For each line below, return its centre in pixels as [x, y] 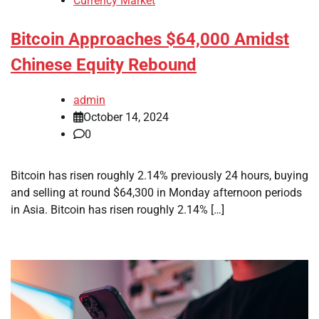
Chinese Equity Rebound [104, 65]
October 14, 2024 [126, 117]
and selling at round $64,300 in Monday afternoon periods [156, 192]
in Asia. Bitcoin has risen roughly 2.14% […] [117, 209]
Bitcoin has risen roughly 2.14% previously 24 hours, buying [159, 175]
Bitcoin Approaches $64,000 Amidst [150, 40]
